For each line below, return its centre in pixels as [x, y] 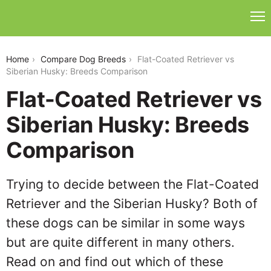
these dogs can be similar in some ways [126, 223]
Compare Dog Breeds [83, 59]
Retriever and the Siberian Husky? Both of [132, 204]
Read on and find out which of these [115, 262]
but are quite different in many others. [120, 242]
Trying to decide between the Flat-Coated [132, 184]
